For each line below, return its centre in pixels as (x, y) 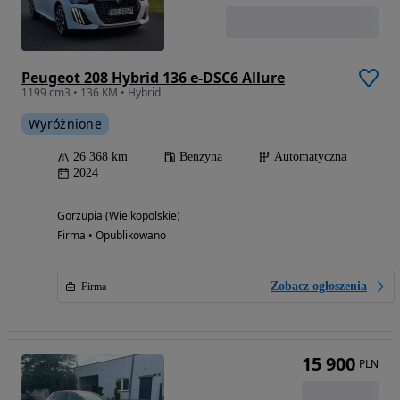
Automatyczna (310, 156)
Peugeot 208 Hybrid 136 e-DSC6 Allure (153, 77)
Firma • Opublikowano (112, 235)
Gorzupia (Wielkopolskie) (119, 215)
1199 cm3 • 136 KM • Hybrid (91, 92)
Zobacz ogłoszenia (319, 286)
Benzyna (201, 156)
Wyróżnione (65, 123)
